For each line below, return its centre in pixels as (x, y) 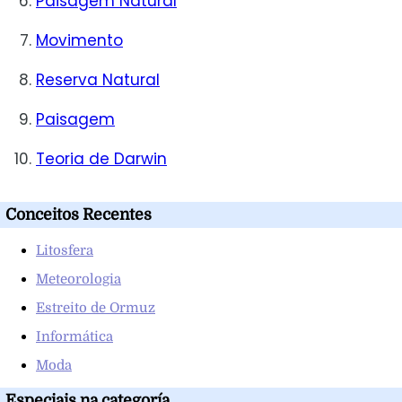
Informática (74, 336)
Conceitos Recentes (79, 215)
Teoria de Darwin (101, 158)
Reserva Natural (98, 79)
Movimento (79, 40)
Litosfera (65, 250)
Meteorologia (79, 279)
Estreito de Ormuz (96, 307)
